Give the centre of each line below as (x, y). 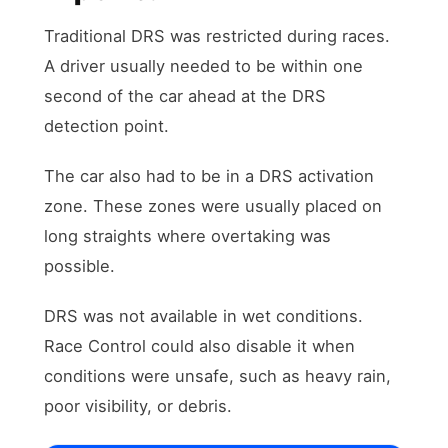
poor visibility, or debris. (138, 405)
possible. (80, 265)
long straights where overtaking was (188, 235)
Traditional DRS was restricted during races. (217, 35)
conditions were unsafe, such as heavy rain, (218, 375)
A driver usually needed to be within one (204, 65)
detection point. (107, 125)
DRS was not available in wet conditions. (204, 315)
